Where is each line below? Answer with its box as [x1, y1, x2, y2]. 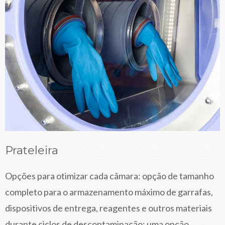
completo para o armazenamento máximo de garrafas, [5, 186, 213, 198]
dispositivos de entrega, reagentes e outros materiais [5, 202, 212, 214]
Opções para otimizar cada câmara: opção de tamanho [5, 170, 214, 182]
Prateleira [5, 143, 58, 158]
